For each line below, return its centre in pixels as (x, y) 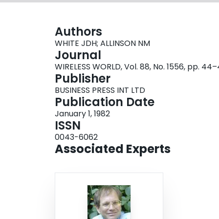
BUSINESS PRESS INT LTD (100, 90)
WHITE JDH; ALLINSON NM (102, 44)
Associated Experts (113, 149)
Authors (78, 32)
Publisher (83, 79)
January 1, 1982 (82, 114)
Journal (78, 55)
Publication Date (105, 102)
